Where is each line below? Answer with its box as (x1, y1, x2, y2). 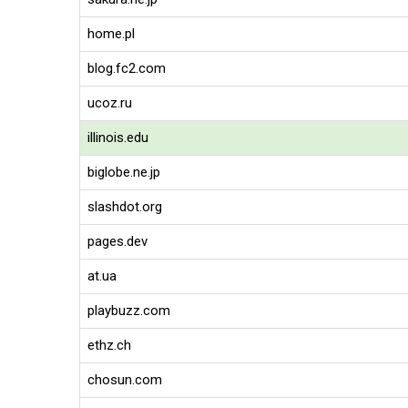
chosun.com (87, 372, 162, 388)
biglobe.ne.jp (87, 164, 160, 180)
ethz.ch (87, 337, 131, 353)
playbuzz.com (87, 302, 170, 319)
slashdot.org (87, 199, 162, 215)
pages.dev (87, 233, 148, 250)
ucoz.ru (87, 95, 132, 111)
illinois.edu (87, 129, 148, 146)
